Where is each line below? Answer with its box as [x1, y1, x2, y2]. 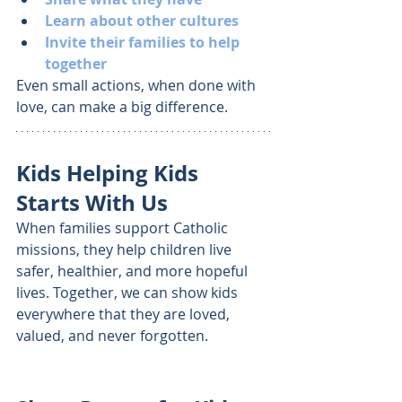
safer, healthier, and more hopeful [16, 261, 251, 282]
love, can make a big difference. [16, 97, 228, 118]
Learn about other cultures [45, 11, 239, 31]
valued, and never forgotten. [16, 326, 208, 346]
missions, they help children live [16, 240, 235, 260]
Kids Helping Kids [16, 158, 204, 188]
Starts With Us [16, 188, 168, 218]
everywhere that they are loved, [16, 304, 233, 325]
